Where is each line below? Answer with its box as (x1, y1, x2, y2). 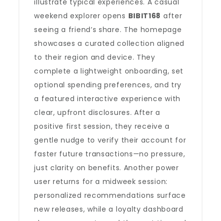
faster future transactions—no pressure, (34, 149, 185, 159)
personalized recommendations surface (34, 190, 186, 200)
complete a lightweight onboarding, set (34, 66, 184, 76)
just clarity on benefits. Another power (34, 163, 179, 173)
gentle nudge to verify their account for (34, 135, 186, 145)
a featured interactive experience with (34, 94, 181, 104)
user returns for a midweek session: (34, 177, 168, 186)
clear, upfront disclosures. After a (34, 108, 160, 117)
